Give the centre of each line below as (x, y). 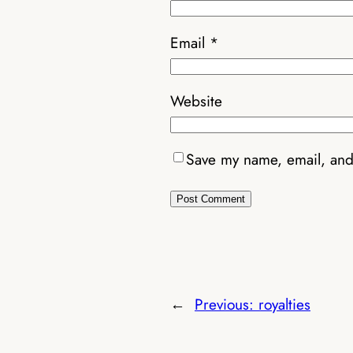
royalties (284, 305)
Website (196, 100)
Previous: (227, 305)
